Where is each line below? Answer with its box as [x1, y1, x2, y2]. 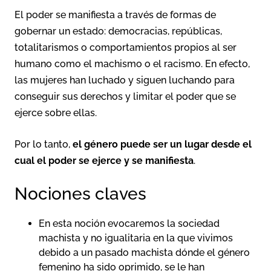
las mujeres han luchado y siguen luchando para [15, 74, 235, 86]
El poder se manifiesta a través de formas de [15, 8, 216, 21]
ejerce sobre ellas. [15, 106, 97, 119]
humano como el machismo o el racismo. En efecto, [15, 57, 250, 70]
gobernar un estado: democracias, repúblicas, [15, 25, 222, 37]
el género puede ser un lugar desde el [73, 138, 252, 150]
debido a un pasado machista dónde [39, 246, 207, 258]
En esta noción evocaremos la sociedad [39, 217, 220, 229]
